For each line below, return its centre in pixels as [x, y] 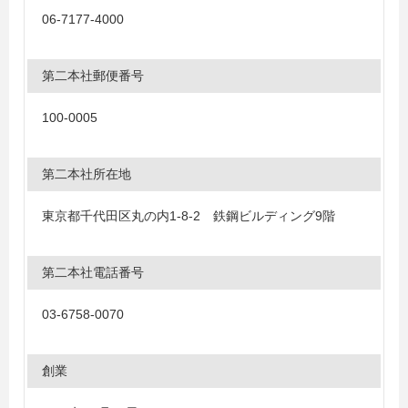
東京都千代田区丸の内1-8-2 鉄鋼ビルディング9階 [189, 216]
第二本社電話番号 [93, 272]
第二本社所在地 [87, 174]
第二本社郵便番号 [93, 76]
